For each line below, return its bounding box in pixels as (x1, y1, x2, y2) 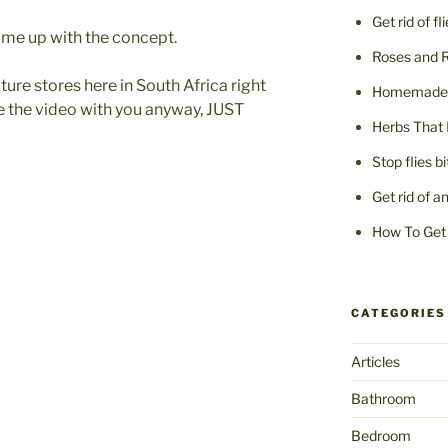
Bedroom (350, 427, 411, 445)
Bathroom (350, 390, 416, 408)
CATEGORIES (350, 306, 446, 321)
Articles (350, 353, 400, 371)
